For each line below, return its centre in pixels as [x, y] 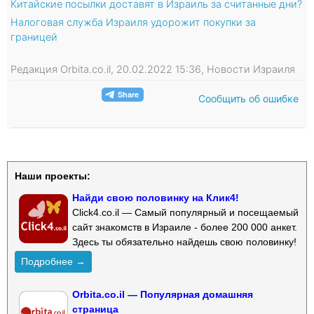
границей [34, 36]
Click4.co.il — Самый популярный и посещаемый [185, 212]
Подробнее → [53, 261]
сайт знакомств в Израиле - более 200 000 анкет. [185, 227]
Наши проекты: [53, 176]
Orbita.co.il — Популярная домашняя [163, 294]
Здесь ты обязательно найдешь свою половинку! [184, 241]
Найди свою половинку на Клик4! [156, 197]
